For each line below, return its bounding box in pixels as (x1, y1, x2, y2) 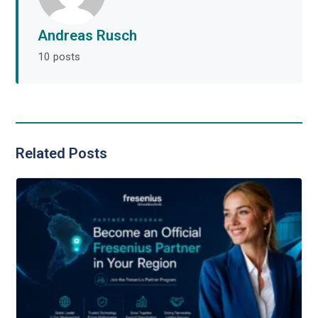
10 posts (38, 50, 81, 63)
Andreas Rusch (38, 27, 138, 45)
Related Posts (16, 145, 108, 162)
